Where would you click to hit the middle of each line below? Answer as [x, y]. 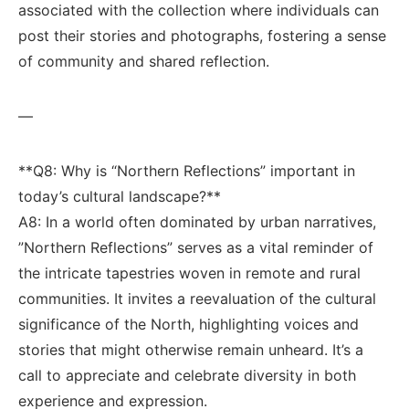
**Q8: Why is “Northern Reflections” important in [187, 171]
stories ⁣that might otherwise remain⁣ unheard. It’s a [191, 350]
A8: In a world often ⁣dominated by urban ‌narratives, [197, 222]
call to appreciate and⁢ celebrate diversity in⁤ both [187, 375]
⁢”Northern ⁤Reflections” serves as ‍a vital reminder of [196, 247]
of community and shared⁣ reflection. [144, 61]
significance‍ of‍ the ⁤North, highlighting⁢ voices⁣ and [189, 324]
